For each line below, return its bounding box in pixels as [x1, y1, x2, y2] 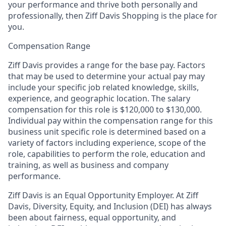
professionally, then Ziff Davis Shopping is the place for [8, 10, 217, 21]
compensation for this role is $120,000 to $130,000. [8, 103, 202, 115]
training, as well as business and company [8, 159, 168, 171]
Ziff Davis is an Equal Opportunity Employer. [8, 189, 174, 201]
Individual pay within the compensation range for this [8, 115, 213, 126]
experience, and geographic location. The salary [8, 92, 190, 104]
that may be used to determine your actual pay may [8, 70, 205, 82]
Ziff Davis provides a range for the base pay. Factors [8, 59, 205, 71]
